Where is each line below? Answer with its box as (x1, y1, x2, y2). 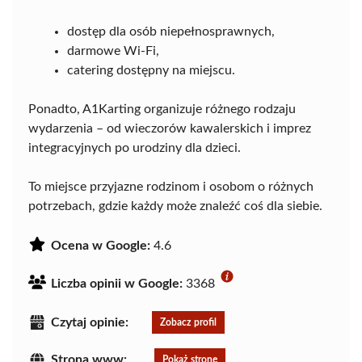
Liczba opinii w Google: (51, 277, 183, 290)
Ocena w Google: (51, 239, 150, 252)
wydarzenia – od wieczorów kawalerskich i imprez (28, 122, 311, 135)
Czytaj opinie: (51, 315, 128, 329)
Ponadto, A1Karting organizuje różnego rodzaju (28, 103, 296, 116)
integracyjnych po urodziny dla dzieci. (28, 141, 241, 154)
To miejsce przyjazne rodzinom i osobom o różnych (28, 180, 314, 193)
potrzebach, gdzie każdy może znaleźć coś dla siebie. (28, 200, 322, 213)
